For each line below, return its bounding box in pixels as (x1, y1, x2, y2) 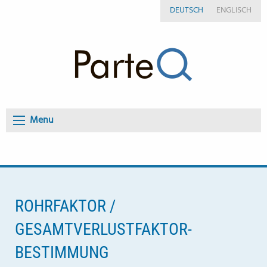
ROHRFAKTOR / (15, 196, 116, 216)
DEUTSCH (170, 4, 203, 17)
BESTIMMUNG (15, 243, 109, 262)
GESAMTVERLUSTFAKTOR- (15, 219, 192, 239)
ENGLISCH (216, 4, 252, 17)
